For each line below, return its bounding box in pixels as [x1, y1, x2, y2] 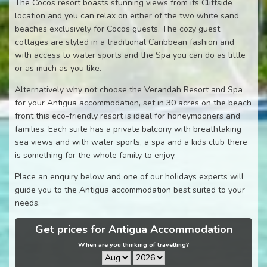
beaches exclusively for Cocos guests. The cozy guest [15, 23, 220, 35]
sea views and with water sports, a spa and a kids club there [15, 136, 247, 148]
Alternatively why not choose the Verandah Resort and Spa [15, 83, 243, 95]
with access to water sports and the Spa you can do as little [15, 49, 246, 61]
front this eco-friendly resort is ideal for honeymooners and [15, 110, 240, 122]
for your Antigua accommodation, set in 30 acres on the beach [15, 97, 252, 108]
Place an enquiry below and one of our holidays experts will [15, 170, 244, 182]
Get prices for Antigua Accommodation [35, 222, 232, 237]
